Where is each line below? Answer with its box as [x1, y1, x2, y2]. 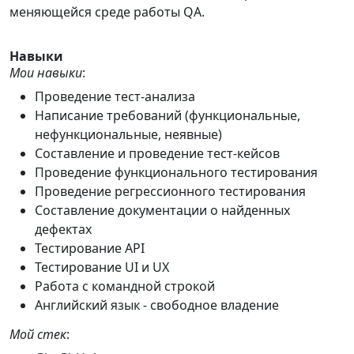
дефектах [35, 220, 92, 238]
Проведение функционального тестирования [35, 164, 318, 181]
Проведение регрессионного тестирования [35, 183, 306, 200]
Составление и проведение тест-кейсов [35, 145, 280, 162]
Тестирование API [35, 239, 145, 257]
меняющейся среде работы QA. [9, 3, 205, 21]
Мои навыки [9, 64, 82, 81]
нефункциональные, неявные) [35, 126, 222, 143]
